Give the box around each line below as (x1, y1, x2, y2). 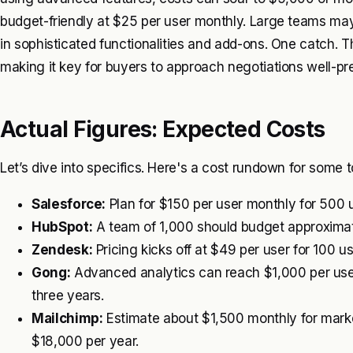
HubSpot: (32, 218, 93, 235)
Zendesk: (32, 241, 93, 258)
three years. (32, 287, 104, 303)
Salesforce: (32, 195, 106, 212)
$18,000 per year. (32, 333, 139, 349)
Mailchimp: (32, 310, 103, 326)
